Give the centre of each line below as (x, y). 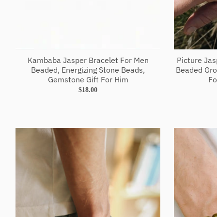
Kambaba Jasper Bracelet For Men (88, 60)
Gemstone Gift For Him (88, 80)
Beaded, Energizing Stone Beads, (88, 70)
